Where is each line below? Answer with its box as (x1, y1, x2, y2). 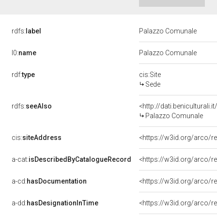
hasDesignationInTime (27, 199, 98, 207)
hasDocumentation (27, 177, 87, 185)
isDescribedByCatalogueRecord (29, 155, 131, 163)
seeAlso (26, 102, 52, 110)
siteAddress (22, 134, 62, 141)
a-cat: (12, 155, 29, 163)
